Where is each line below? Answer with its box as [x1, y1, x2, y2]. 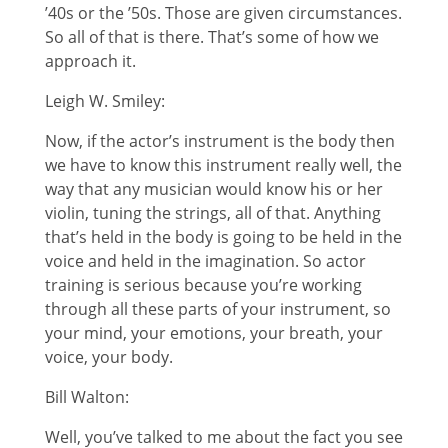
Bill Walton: [44, 385, 129, 408]
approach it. [44, 49, 136, 72]
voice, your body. [44, 345, 173, 368]
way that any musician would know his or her [44, 177, 383, 200]
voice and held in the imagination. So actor [44, 249, 366, 272]
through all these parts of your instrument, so [44, 297, 391, 320]
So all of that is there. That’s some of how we [44, 25, 379, 48]
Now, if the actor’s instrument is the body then [44, 129, 395, 152]
